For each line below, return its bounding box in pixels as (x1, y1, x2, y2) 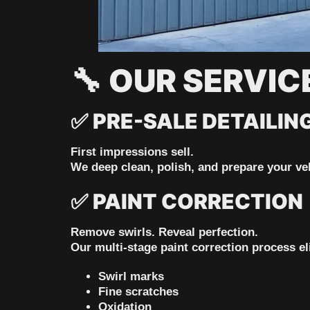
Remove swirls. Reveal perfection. (71, 226, 258, 239)
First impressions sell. (71, 145, 194, 159)
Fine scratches (98, 285, 179, 299)
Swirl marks (98, 270, 164, 284)
